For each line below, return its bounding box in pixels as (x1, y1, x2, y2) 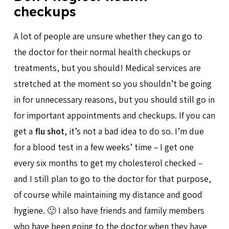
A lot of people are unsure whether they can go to (13, 30, 202, 42)
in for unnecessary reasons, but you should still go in (13, 93, 215, 105)
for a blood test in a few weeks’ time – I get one (13, 141, 194, 153)
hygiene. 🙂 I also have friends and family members (13, 204, 204, 216)
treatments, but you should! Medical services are (13, 61, 201, 74)
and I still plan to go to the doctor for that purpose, (13, 172, 211, 185)
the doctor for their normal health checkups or (13, 45, 191, 58)
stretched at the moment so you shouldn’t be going (13, 77, 212, 89)
